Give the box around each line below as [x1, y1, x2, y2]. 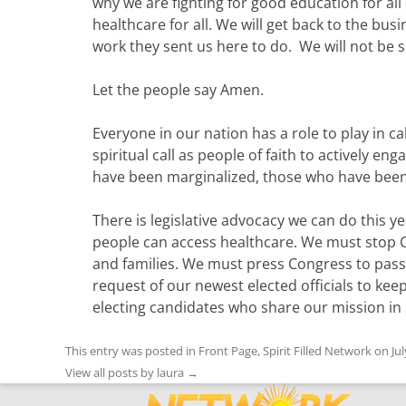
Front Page [198, 343, 257, 360]
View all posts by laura [65, 364, 187, 382]
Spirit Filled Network [263, 343, 372, 360]
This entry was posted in [65, 343, 198, 360]
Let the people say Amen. [92, 80, 264, 101]
